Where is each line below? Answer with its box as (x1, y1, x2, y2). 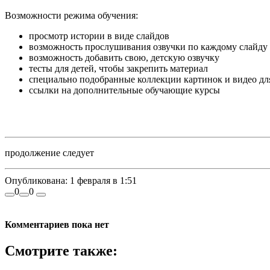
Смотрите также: (5, 243, 118, 259)
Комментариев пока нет (5, 219, 109, 230)
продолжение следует (5, 147, 94, 158)
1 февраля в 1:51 (67, 175, 137, 186)
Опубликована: (5, 175, 67, 186)
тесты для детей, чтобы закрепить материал (29, 63, 208, 74)
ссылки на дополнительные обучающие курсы (29, 84, 220, 95)
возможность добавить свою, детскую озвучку (29, 52, 219, 63)
